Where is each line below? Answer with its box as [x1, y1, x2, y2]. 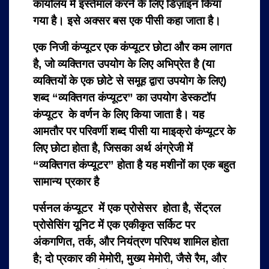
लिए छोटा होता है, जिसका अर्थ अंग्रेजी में [33, 142, 193, 154]
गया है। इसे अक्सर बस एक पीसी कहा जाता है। [33, 14, 221, 27]
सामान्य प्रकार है [33, 175, 99, 188]
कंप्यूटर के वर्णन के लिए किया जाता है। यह [33, 108, 204, 121]
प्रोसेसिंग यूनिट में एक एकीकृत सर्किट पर [33, 219, 195, 231]
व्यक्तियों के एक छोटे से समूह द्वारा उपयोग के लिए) [33, 74, 226, 87]
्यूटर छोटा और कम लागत [131, 41, 232, 53]
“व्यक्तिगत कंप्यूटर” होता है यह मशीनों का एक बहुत [33, 159, 235, 171]
